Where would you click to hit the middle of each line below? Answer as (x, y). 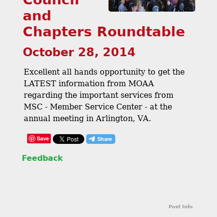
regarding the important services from (99, 95)
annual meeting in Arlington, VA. (87, 118)
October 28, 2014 (79, 52)
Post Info (181, 206)
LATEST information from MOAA (89, 84)
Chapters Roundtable (104, 32)
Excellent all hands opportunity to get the (104, 72)
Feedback (42, 158)
